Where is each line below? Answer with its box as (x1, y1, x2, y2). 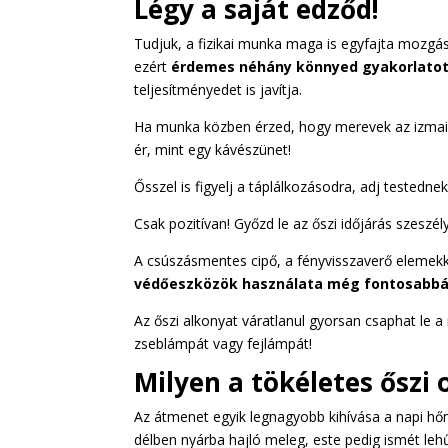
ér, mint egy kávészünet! (134, 139, 292, 159)
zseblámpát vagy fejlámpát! (134, 333, 313, 353)
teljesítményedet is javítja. (134, 79, 303, 99)
